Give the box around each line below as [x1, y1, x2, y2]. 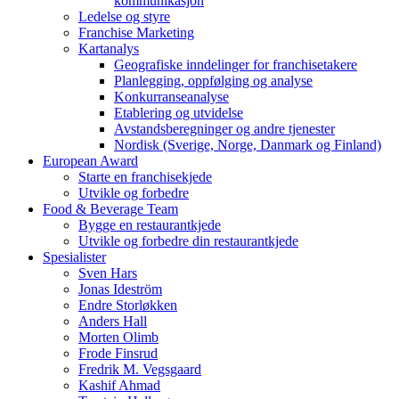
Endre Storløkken [78, 297, 177, 313]
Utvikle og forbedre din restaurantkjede [78, 233, 298, 249]
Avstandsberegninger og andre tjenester [114, 121, 335, 137]
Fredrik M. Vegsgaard [78, 362, 201, 378]
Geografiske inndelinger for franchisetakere [114, 57, 357, 73]
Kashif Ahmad [78, 378, 160, 394]
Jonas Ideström [78, 281, 162, 297]
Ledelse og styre [78, 9, 170, 25]
